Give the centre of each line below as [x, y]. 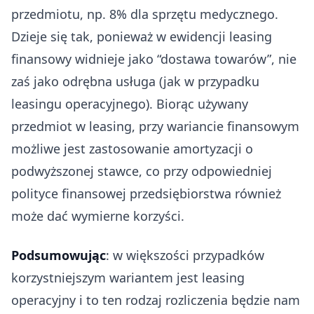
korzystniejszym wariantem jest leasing [128, 277]
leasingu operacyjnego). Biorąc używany [130, 103]
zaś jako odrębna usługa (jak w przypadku [135, 81]
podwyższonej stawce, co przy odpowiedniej [142, 171]
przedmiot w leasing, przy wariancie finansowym [155, 126]
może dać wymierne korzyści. [100, 216]
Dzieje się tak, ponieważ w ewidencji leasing [142, 36]
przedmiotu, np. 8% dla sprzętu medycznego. [145, 14]
